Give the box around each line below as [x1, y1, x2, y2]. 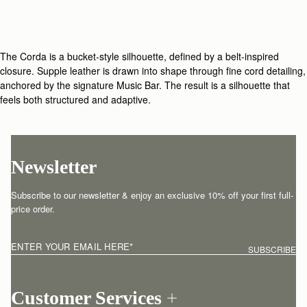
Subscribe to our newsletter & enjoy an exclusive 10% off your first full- [11, 188, 293, 201]
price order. [11, 201, 55, 215]
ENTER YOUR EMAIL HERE [11, 239, 130, 253]
